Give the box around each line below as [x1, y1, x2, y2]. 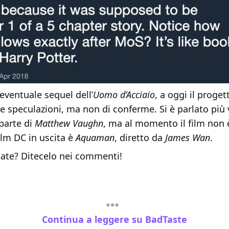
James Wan [165, 131, 210, 144]
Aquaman [76, 131, 114, 144]
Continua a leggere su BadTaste [42, 213, 187, 225]
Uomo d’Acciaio [93, 88, 155, 101]
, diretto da [114, 131, 165, 144]
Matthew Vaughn [35, 117, 103, 130]
